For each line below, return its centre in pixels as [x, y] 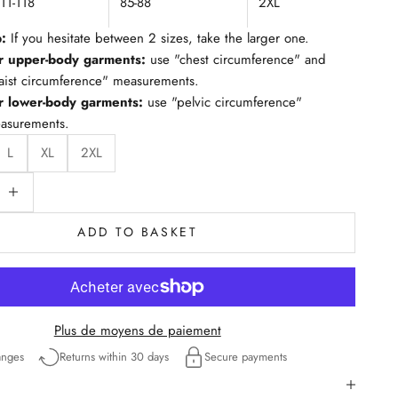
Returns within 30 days [115, 357]
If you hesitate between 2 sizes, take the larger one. [158, 39]
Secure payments [246, 357]
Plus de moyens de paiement [137, 330]
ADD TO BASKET [138, 232]
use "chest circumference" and [236, 60]
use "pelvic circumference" [223, 103]
